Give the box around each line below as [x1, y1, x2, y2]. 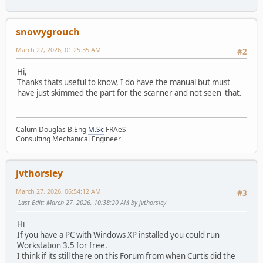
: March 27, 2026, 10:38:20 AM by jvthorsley [43, 197, 166, 207]
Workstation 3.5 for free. [17, 240, 107, 251]
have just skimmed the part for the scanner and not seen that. [17, 87, 242, 98]
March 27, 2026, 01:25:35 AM [16, 45, 101, 54]
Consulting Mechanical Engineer [16, 133, 121, 144]
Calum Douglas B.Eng [16, 124, 88, 134]
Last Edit [18, 197, 43, 207]
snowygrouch [16, 25, 80, 38]
